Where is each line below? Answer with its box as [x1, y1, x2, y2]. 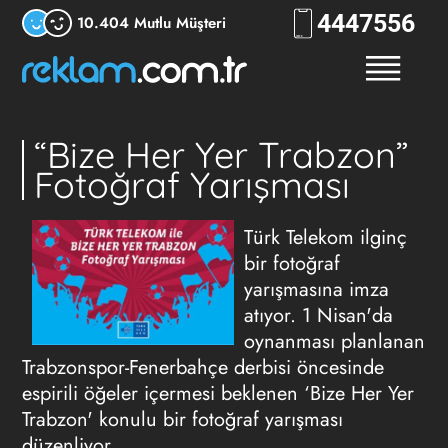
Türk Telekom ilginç [244, 223, 407, 252]
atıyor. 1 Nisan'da [244, 301, 393, 330]
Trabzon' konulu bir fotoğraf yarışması [21, 405, 343, 434]
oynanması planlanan [244, 327, 425, 356]
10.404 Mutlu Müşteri [76, 11, 226, 34]
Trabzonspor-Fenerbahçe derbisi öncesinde [21, 353, 384, 382]
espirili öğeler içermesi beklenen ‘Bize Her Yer [21, 379, 414, 408]
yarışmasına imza [244, 275, 389, 304]
